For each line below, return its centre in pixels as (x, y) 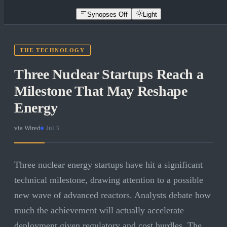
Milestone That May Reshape (101, 91)
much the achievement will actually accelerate (99, 211)
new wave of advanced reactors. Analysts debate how (112, 195)
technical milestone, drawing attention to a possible (109, 180)
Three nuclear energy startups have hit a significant (108, 165)
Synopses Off (107, 14)
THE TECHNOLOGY (52, 50)
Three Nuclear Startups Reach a (109, 74)
